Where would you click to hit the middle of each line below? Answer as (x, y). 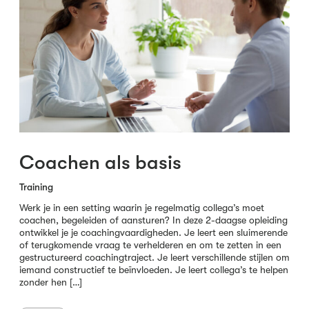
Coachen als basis (100, 163)
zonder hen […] (51, 282)
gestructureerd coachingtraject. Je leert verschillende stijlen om (154, 258)
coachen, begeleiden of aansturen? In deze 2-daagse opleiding (153, 220)
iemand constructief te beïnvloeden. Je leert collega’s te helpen (154, 270)
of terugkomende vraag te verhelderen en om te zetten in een (150, 245)
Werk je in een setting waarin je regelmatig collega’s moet (142, 208)
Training (36, 187)
